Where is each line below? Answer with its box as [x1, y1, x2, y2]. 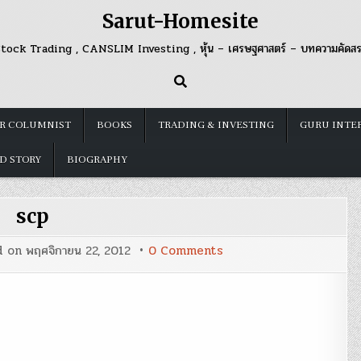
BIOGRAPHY [67, 153, 127, 166]
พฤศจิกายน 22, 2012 [26, 241, 131, 260]
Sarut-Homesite [102, 9, 259, 34]
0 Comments [148, 241, 223, 260]
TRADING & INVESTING [158, 118, 274, 131]
